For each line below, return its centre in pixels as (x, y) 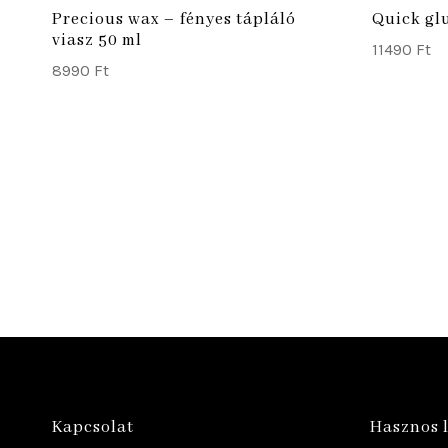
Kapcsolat (93, 427)
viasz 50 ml (97, 40)
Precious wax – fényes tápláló (174, 19)
